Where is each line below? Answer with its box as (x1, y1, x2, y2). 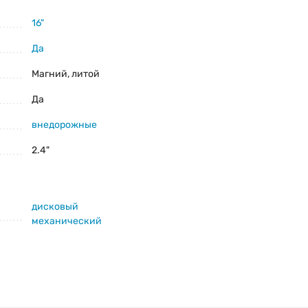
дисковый (32, 201, 78, 213)
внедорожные (32, 119, 97, 131)
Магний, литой (32, 68, 100, 80)
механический (32, 215, 102, 228)
